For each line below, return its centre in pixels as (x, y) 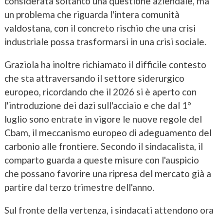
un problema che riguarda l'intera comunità (92, 14)
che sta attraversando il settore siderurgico (94, 78)
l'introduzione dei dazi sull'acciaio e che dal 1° (98, 106)
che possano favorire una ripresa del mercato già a (108, 174)
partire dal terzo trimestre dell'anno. (79, 187)
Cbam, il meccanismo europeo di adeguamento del (108, 133)
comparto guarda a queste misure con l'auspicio (101, 160)
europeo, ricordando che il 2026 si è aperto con (100, 92)
